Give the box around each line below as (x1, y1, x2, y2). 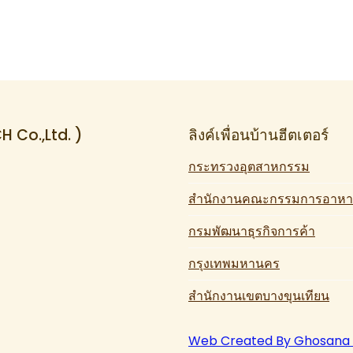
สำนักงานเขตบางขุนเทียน (188, 287, 329, 306)
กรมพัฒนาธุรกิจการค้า (188, 222, 315, 241)
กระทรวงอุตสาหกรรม (188, 158, 310, 176)
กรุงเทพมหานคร (188, 255, 280, 273)
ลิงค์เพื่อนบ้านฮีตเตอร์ (188, 124, 329, 147)
